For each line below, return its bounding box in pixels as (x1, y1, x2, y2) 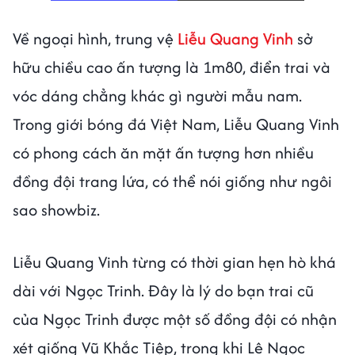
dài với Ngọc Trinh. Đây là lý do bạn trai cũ (13, 279, 314, 303)
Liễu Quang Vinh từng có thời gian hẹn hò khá (13, 250, 336, 274)
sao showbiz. (13, 198, 100, 222)
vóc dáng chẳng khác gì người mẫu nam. (13, 84, 302, 108)
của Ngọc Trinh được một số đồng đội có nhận (13, 307, 337, 331)
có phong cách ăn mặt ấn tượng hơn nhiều (13, 141, 314, 165)
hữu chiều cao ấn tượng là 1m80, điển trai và (13, 55, 330, 79)
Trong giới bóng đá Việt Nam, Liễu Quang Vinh (13, 113, 339, 136)
